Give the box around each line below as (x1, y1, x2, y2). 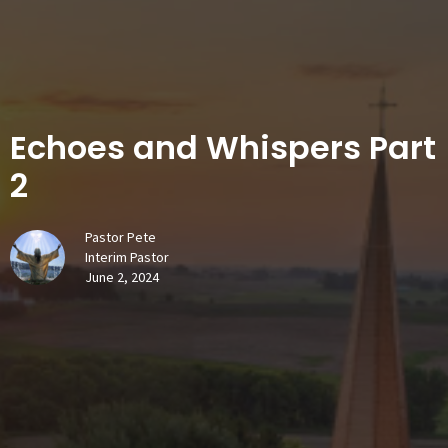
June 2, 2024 (85, 267, 159, 286)
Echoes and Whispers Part (10, 124, 436, 170)
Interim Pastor (85, 247, 169, 266)
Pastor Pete (85, 227, 156, 246)
